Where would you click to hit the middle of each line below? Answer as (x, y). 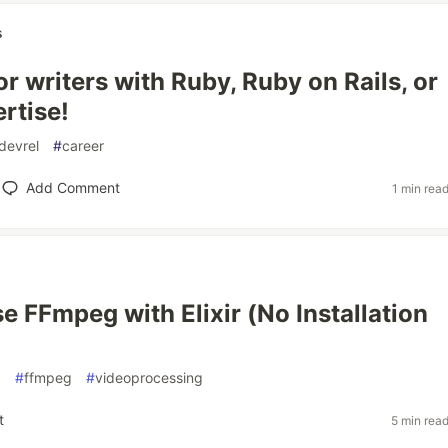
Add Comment (72, 187)
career (83, 145)
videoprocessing (149, 377)
